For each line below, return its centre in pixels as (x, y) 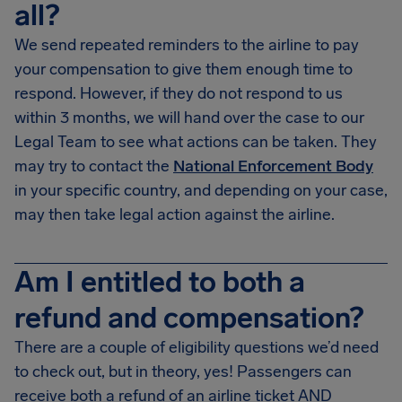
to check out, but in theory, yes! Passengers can (183, 371)
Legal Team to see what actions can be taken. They (196, 142)
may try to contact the (94, 166)
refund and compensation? (189, 318)
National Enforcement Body (273, 166)
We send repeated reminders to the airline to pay (187, 45)
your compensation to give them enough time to (184, 69)
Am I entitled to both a (160, 282)
